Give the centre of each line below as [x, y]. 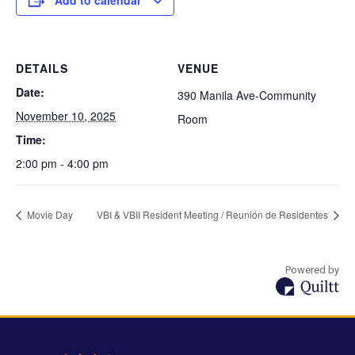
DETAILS [42, 68]
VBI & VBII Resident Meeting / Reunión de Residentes [214, 214]
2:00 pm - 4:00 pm [62, 163]
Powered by [312, 269]
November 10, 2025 [66, 116]
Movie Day [49, 214]
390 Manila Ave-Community [247, 95]
